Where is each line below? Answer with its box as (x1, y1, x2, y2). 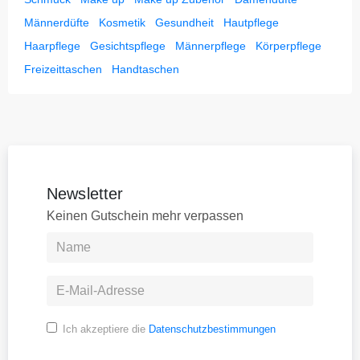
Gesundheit (155, 15, 214, 29)
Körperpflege (256, 39, 321, 52)
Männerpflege (175, 39, 246, 52)
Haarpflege (24, 39, 80, 52)
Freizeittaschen (24, 62, 102, 76)
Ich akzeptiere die (63, 322, 149, 335)
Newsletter (47, 184, 124, 202)
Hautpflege (223, 15, 279, 29)
